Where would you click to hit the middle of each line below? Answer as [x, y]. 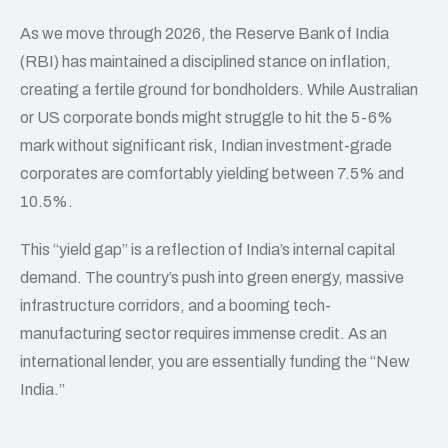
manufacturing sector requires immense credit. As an [203, 333]
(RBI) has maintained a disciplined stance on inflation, [205, 61]
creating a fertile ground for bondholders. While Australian [219, 89]
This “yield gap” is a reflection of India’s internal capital [207, 249]
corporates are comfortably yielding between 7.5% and [212, 173]
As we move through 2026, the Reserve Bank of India [204, 33]
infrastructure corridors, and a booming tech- [175, 305]
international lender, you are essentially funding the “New [215, 361]
